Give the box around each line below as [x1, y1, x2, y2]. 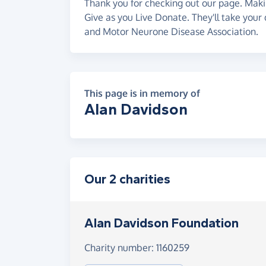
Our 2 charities [84, 172, 170, 187]
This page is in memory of [84, 87, 200, 99]
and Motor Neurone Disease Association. [84, 26, 258, 37]
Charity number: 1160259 [84, 242, 189, 254]
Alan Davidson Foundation [84, 216, 239, 231]
